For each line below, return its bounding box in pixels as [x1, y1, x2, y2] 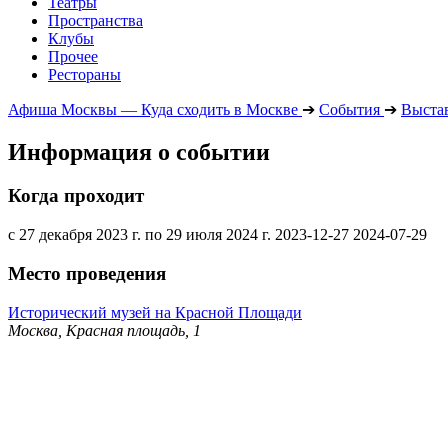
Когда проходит [8, 185, 144, 207]
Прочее [48, 47, 98, 65]
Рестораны [48, 65, 121, 83]
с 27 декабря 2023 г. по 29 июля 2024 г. [8, 226, 271, 244]
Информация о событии [8, 138, 270, 165]
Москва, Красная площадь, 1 [8, 321, 201, 339]
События [319, 100, 380, 118]
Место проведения [8, 262, 166, 284]
